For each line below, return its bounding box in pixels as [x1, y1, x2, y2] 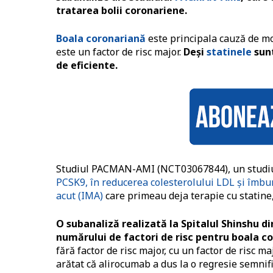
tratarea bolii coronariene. [56, 4, 187, 18]
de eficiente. [56, 58, 118, 73]
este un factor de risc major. [56, 45, 181, 59]
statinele [207, 45, 252, 59]
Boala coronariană [56, 32, 146, 46]
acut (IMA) [56, 189, 103, 203]
